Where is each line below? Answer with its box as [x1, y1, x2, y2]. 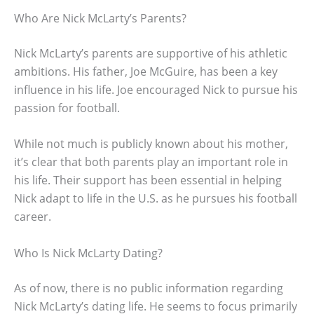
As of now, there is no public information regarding [14, 280, 283, 296]
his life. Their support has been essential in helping [14, 172, 282, 189]
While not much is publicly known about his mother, [14, 136, 288, 152]
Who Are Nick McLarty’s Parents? [14, 10, 186, 26]
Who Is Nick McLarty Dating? [14, 245, 163, 261]
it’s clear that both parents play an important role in [14, 154, 288, 170]
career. [14, 209, 51, 225]
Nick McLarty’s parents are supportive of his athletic [14, 45, 287, 61]
